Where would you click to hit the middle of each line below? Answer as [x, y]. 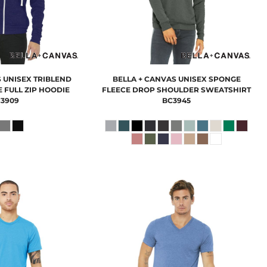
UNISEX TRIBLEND [38, 79]
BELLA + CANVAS [144, 79]
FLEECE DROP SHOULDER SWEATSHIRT [177, 89]
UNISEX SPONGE [209, 79]
